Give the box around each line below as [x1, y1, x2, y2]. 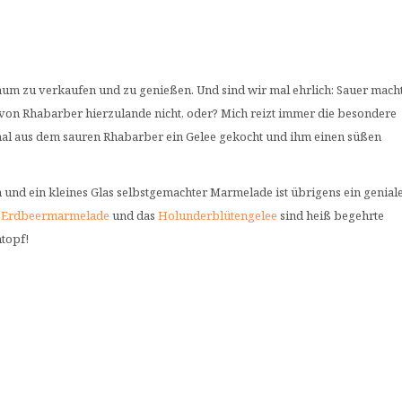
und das [109, 206, 158, 223]
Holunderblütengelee [158, 206, 277, 223]
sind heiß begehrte [277, 206, 384, 223]
